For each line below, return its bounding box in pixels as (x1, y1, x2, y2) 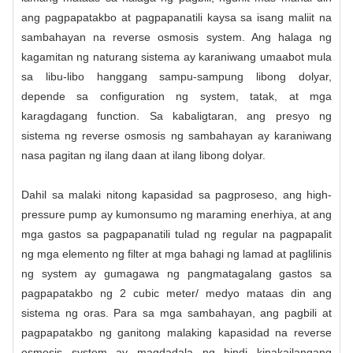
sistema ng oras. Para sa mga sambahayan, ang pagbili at (21, 306, 332, 319)
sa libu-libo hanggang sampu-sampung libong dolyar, (21, 69, 332, 83)
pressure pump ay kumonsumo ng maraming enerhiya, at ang (21, 207, 332, 221)
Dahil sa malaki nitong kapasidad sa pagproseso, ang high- (21, 188, 332, 201)
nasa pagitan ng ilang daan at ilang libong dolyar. (21, 148, 266, 162)
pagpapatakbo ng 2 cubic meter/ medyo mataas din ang (21, 286, 332, 299)
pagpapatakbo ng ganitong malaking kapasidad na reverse (21, 325, 332, 339)
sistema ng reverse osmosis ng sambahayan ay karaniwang (21, 128, 332, 142)
